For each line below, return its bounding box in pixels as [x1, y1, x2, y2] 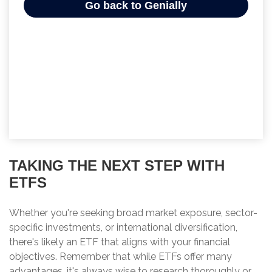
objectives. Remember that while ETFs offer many [9, 250, 232, 262]
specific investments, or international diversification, [9, 221, 237, 233]
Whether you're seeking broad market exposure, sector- [9, 206, 257, 219]
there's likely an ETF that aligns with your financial [9, 236, 230, 248]
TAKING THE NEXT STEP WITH [9, 157, 225, 174]
